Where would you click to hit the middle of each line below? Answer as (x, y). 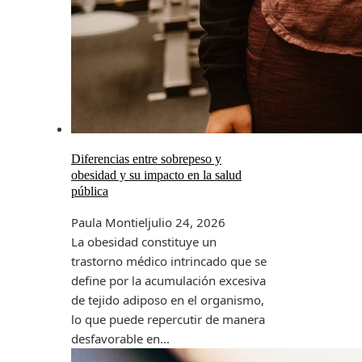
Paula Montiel (109, 222)
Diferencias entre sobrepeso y (146, 158)
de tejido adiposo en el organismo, (168, 299)
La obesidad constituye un (144, 241)
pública (90, 191)
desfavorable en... (120, 338)
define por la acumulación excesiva (168, 280)
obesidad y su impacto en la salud (156, 175)
